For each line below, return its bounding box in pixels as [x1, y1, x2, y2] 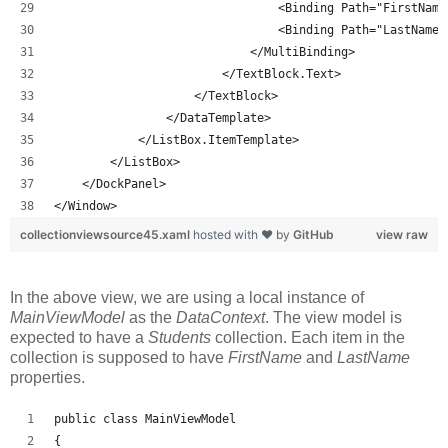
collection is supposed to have [10, 348, 228, 366]
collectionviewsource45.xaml [20, 226, 193, 242]
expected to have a [10, 328, 148, 346]
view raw [376, 226, 428, 242]
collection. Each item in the [215, 328, 405, 346]
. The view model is [265, 308, 402, 326]
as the [129, 308, 176, 326]
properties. [10, 368, 85, 386]
